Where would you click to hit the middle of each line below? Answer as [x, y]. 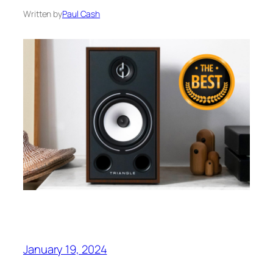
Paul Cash [81, 13]
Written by [43, 13]
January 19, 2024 [65, 249]
